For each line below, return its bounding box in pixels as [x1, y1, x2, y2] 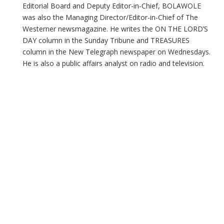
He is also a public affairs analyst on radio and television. [22, 58, 204, 68]
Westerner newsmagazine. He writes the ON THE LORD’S [22, 24, 208, 33]
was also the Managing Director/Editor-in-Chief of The [22, 12, 198, 22]
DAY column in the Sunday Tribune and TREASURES [22, 35, 189, 45]
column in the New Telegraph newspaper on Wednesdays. [22, 47, 210, 56]
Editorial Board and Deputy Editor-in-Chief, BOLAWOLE [22, 1, 201, 10]
